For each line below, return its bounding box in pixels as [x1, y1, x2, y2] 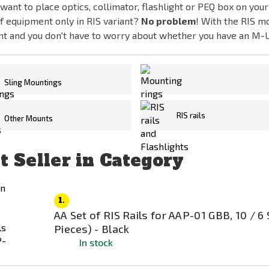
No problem [141, 15, 196, 26]
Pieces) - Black [53, 222, 130, 235]
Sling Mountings [4, 77, 62, 87]
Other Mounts [4, 113, 53, 123]
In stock [79, 236, 113, 248]
